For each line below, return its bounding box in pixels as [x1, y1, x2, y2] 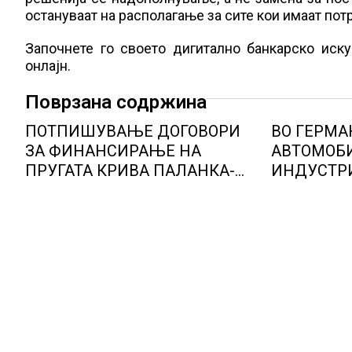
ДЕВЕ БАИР [25, 181, 113, 200]
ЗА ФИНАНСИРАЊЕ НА [25, 141, 201, 160]
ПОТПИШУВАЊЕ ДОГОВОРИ [25, 122, 240, 141]
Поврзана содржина [25, 91, 207, 113]
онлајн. [25, 57, 71, 74]
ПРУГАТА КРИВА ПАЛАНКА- [25, 161, 235, 180]
